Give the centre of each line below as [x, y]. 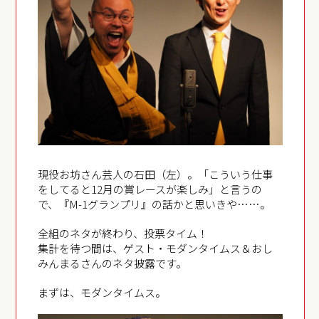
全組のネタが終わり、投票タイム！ [123, 233]
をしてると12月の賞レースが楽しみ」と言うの [150, 189]
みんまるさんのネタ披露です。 [113, 263]
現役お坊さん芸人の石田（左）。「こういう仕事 [156, 174]
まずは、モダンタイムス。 [102, 292]
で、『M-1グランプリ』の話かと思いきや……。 [155, 204]
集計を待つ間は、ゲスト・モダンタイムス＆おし [156, 248]
